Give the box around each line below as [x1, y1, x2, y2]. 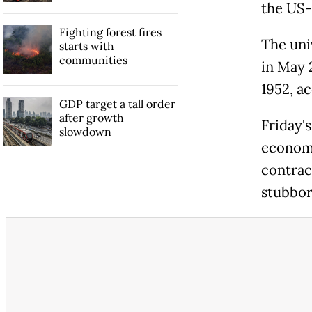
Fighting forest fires [58, 25, 162, 40]
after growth [58, 111, 124, 125]
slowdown [58, 125, 111, 139]
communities [58, 53, 127, 68]
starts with [58, 39, 114, 54]
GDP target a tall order [58, 97, 175, 111]
